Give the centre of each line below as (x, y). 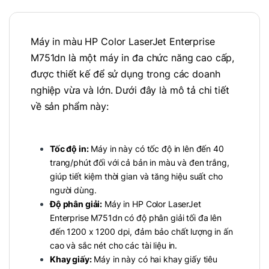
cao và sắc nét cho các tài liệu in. (114, 246)
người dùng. (73, 190)
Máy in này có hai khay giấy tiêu (154, 259)
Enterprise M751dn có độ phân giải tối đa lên (136, 218)
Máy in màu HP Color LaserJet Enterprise (123, 41)
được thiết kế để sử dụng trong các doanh (125, 74)
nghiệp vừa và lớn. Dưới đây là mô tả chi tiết (130, 90)
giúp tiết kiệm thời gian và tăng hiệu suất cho (136, 177)
